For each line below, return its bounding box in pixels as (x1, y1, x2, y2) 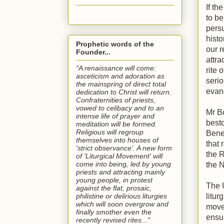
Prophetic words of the (76, 39, 154, 48)
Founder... (76, 47, 110, 56)
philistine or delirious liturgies (76, 191, 167, 200)
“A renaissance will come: (76, 63, 156, 72)
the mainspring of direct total (76, 79, 166, 88)
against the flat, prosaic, (76, 183, 151, 192)
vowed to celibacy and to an (76, 103, 164, 112)
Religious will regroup (76, 127, 143, 136)
